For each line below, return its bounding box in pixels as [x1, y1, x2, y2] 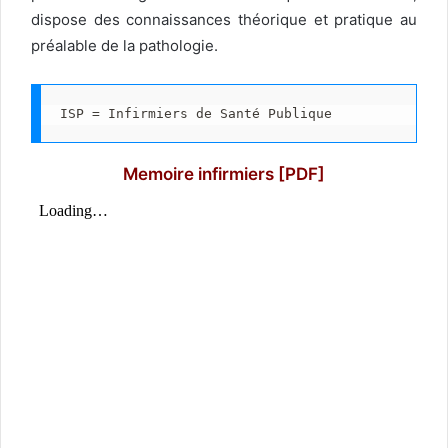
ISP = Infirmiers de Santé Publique [59, 105, 332, 121]
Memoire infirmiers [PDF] [123, 164, 325, 185]
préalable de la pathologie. [31, 36, 218, 56]
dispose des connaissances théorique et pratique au [31, 10, 417, 30]
